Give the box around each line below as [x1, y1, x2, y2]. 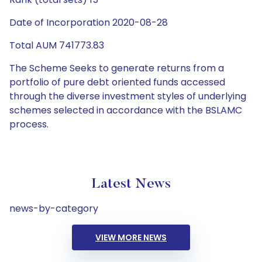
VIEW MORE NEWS [95, 232, 167, 243]
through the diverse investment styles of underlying [9, 89, 246, 103]
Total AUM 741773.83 [9, 39, 104, 52]
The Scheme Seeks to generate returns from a [9, 61, 224, 75]
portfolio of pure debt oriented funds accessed [9, 75, 225, 89]
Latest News [91, 177, 171, 191]
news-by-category [9, 202, 98, 215]
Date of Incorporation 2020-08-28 [9, 16, 168, 29]
